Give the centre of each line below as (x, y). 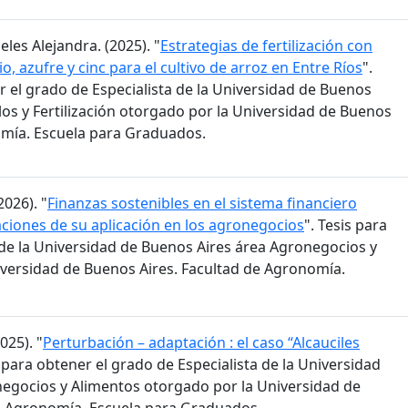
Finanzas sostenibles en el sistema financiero (202, 204)
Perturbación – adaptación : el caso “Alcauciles (201, 343)
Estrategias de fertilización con (266, 45)
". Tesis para (346, 225)
